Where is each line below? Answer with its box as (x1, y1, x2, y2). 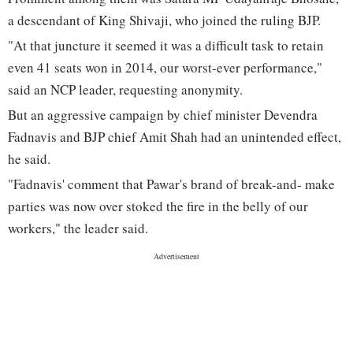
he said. (8, 150, 50, 169)
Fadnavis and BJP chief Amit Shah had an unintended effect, (8, 128, 341, 147)
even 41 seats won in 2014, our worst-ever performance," (8, 58, 322, 77)
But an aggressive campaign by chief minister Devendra (8, 106, 318, 124)
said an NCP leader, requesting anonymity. (8, 80, 243, 99)
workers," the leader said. (8, 219, 148, 238)
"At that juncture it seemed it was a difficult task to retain (8, 36, 324, 55)
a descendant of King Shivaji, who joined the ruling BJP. (8, 11, 321, 30)
